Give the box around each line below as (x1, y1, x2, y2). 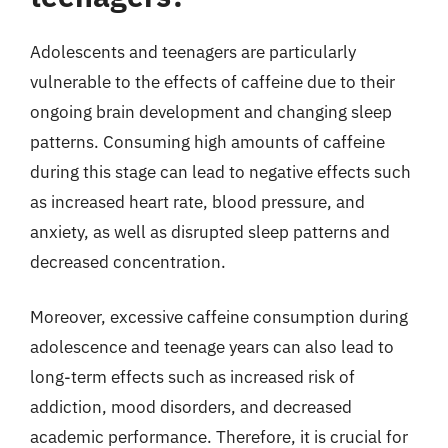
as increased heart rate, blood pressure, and (30, 190, 365, 213)
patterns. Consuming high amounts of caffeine (30, 130, 385, 153)
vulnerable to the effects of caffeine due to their (30, 70, 395, 93)
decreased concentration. (30, 250, 226, 273)
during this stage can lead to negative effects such (30, 160, 411, 183)
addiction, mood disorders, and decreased (30, 396, 352, 418)
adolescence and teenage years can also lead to (30, 336, 394, 358)
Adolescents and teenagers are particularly (30, 40, 356, 63)
